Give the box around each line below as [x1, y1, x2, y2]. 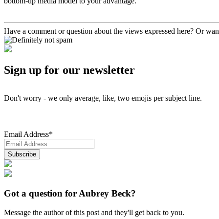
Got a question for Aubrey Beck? [4, 188, 136, 199]
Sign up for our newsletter [4, 64, 135, 77]
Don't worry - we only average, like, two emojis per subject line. [4, 94, 202, 103]
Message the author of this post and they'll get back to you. [4, 208, 184, 217]
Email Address [4, 130, 49, 139]
